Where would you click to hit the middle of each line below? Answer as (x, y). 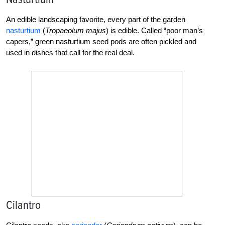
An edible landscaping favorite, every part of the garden (96, 19)
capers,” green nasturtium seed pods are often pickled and (101, 41)
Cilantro (23, 205)
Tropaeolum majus (76, 30)
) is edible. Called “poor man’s (154, 30)
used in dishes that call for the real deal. (70, 52)
